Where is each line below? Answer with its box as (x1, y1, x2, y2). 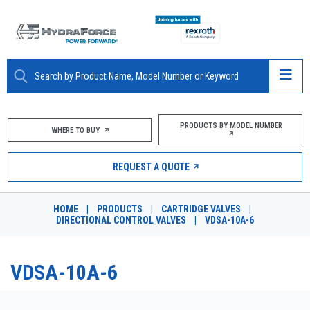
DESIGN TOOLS (21, 278, 91, 291)
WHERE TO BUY (49, 125, 102, 135)
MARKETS (21, 183, 66, 196)
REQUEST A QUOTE (110, 161, 192, 172)
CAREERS (21, 246, 63, 259)
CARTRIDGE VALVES (161, 203, 241, 215)
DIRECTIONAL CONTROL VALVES (56, 215, 186, 226)
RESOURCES (21, 215, 76, 228)
